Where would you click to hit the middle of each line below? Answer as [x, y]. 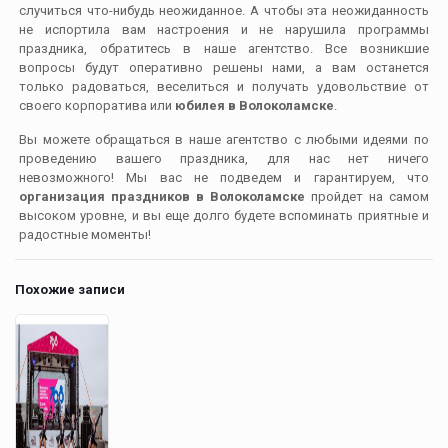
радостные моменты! [85, 234]
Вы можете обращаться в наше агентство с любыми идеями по [224, 139]
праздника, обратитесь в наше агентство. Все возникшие [224, 48]
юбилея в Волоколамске [255, 105]
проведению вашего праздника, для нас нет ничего [224, 158]
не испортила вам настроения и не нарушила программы [224, 29]
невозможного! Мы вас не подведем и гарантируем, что [224, 177]
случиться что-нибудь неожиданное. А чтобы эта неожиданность [224, 10]
